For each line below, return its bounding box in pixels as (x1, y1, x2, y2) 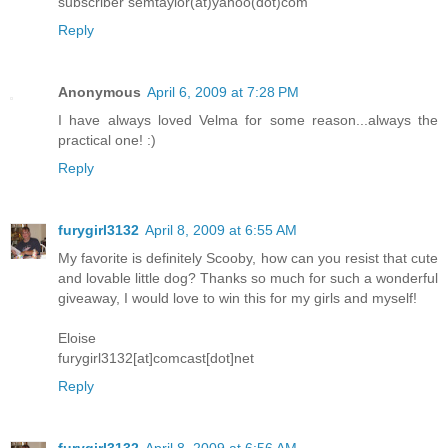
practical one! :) (58, 131, 156, 148)
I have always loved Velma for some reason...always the (58, 111, 438, 128)
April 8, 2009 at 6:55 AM (145, 221, 297, 238)
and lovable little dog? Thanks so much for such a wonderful (58, 269, 438, 286)
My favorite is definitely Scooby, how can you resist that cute (58, 249, 438, 266)
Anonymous (58, 83, 141, 100)
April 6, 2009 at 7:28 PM (147, 83, 299, 100)
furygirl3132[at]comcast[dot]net (58, 349, 254, 366)
